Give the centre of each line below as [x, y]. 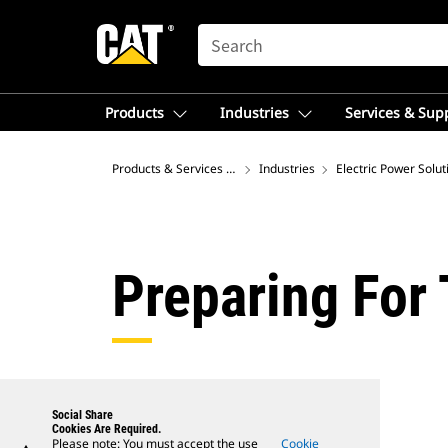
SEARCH [226, 33]
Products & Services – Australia [198, 168]
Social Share [82, 415]
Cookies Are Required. [107, 429]
